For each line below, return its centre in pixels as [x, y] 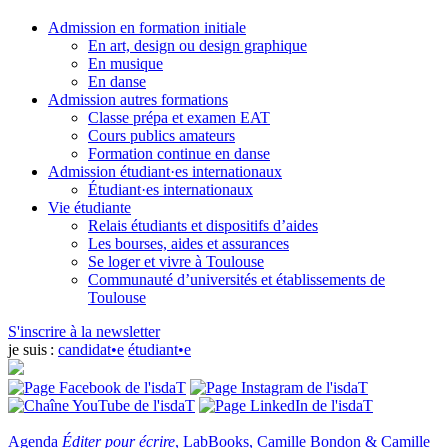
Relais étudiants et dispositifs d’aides [203, 226]
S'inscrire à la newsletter [84, 332]
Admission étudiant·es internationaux [165, 172]
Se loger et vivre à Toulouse [176, 262]
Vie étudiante [89, 208]
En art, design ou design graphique [197, 46]
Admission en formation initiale [147, 28]
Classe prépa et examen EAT [179, 118]
